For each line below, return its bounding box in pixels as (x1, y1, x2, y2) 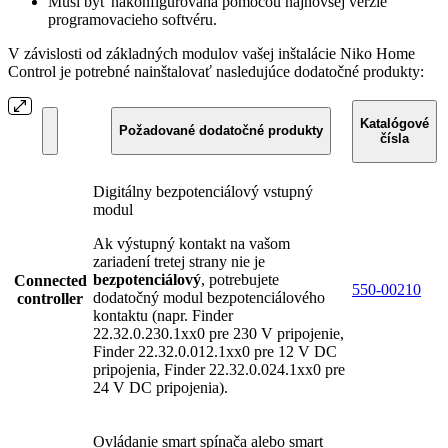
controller (17, 290, 83, 308)
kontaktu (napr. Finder (93, 307, 233, 325)
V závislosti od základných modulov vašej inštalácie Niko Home (8, 45, 415, 63)
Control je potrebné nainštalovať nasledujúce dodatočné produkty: (8, 63, 424, 81)
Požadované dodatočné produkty (118, 123, 323, 139)
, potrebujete (201, 271, 279, 289)
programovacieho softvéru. (48, 11, 217, 29)
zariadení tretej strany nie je (93, 253, 265, 271)
